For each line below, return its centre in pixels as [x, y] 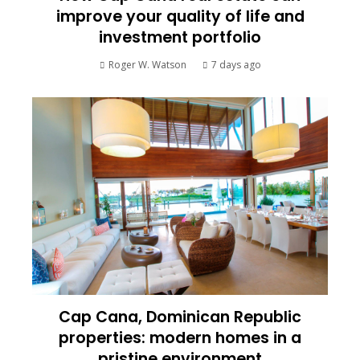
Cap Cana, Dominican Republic [180, 317]
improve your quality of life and [180, 17]
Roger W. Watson [147, 65]
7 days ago [236, 65]
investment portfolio [180, 38]
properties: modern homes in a [180, 337]
